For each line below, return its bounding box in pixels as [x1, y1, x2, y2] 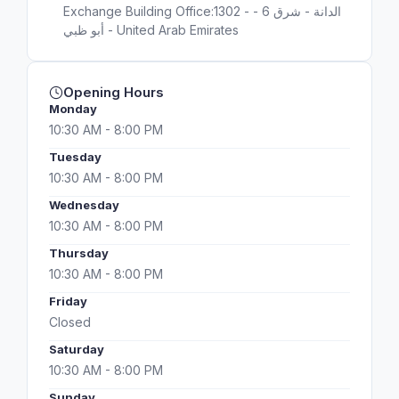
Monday [49, 102, 97, 116]
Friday [49, 294, 87, 308]
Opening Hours [63, 84, 164, 101]
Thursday [49, 246, 109, 260]
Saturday [49, 342, 104, 356]
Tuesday [49, 150, 102, 164]
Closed [49, 314, 91, 330]
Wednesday [49, 198, 119, 212]
